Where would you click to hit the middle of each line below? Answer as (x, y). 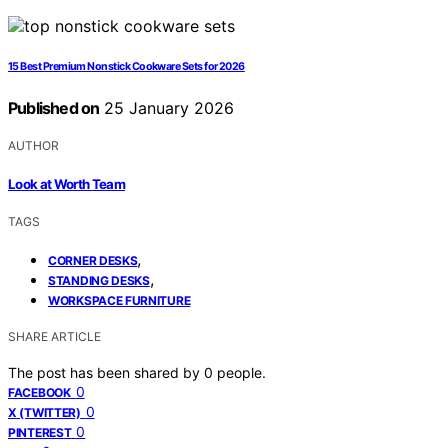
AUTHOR (33, 146)
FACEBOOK (39, 392)
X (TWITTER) (44, 412)
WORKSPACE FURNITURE (119, 300)
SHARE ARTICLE (54, 336)
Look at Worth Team (67, 183)
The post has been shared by (106, 372)
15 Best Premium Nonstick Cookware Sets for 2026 (126, 67)
